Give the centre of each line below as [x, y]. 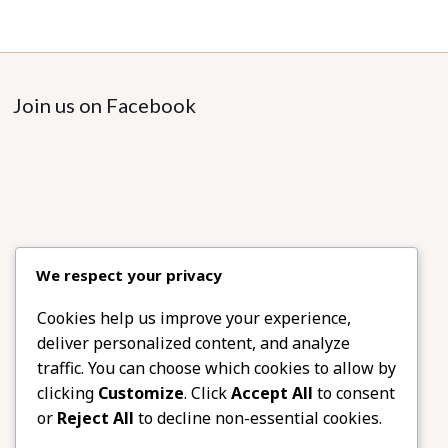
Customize [141, 393]
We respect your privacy [129, 275]
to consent [354, 393]
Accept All [272, 393]
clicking [67, 393]
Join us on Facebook [105, 105]
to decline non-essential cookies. [258, 418]
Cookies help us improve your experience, [194, 318]
